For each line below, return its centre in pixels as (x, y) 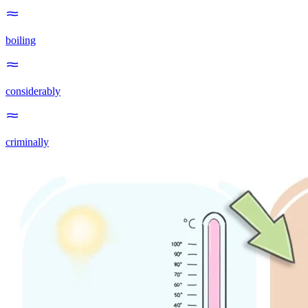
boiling (21, 41)
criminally (27, 142)
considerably (33, 91)
